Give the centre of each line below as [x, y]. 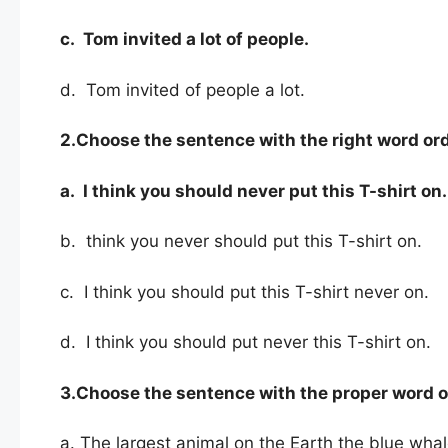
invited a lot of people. [216, 39]
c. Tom [89, 39]
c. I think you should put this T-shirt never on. [244, 291]
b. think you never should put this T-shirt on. [241, 241]
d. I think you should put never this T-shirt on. [245, 342]
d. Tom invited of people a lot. [182, 89]
